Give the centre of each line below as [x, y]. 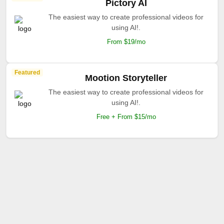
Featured [27, 72]
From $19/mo [126, 42]
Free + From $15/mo [126, 117]
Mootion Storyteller [126, 78]
